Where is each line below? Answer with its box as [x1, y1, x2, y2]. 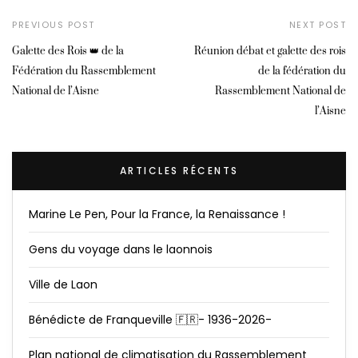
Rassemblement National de [215, 85, 346, 98]
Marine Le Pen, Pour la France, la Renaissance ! [29, 206, 285, 223]
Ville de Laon [29, 276, 97, 293]
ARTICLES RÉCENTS [119, 164, 239, 178]
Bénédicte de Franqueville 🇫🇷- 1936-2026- [29, 312, 272, 328]
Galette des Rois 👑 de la [12, 45, 124, 58]
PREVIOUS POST [12, 18, 95, 32]
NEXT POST [288, 18, 346, 32]
